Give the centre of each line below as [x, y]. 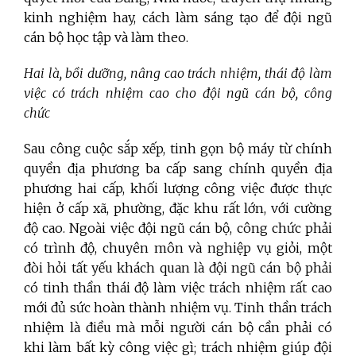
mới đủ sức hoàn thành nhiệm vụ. [130, 308]
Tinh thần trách [284, 308]
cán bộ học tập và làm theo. [109, 38]
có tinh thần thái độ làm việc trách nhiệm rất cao [178, 288]
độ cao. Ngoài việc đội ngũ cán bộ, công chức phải [178, 228]
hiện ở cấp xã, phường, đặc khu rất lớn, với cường [178, 209]
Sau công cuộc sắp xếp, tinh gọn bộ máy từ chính [178, 149]
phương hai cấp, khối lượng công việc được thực [178, 189]
